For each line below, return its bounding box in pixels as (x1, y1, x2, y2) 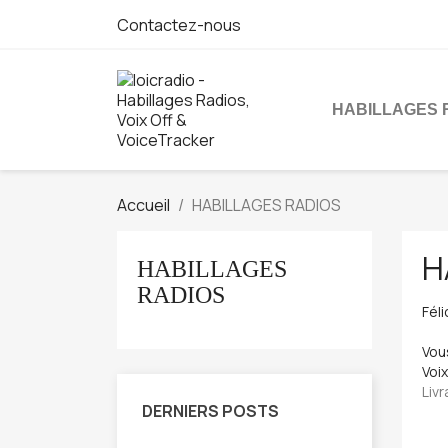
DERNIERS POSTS (142, 400, 279, 422)
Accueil (117, 194, 170, 216)
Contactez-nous (117, 14, 241, 36)
